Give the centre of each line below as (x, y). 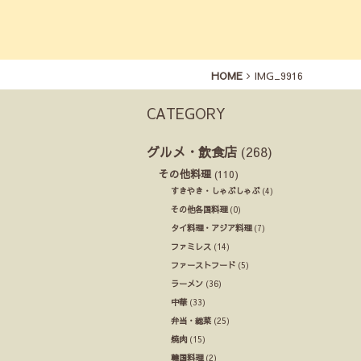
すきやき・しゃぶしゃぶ (215, 191)
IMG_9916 (279, 75)
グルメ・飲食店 (192, 151)
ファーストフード (203, 265)
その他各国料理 (199, 210)
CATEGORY (186, 113)
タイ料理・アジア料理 (211, 228)
